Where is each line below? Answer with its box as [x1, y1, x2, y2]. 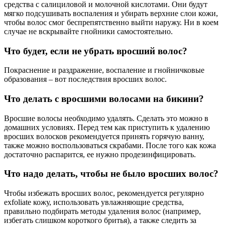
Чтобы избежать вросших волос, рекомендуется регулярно [4, 189, 204, 198]
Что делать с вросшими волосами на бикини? [4, 93, 204, 104]
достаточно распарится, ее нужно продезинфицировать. [4, 150, 196, 159]
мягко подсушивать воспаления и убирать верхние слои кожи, [4, 9, 218, 18]
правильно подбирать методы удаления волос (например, [4, 207, 201, 216]
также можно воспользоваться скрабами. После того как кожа [4, 141, 216, 150]
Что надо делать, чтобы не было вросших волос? [4, 168, 218, 179]
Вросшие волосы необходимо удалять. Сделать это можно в [4, 114, 208, 123]
